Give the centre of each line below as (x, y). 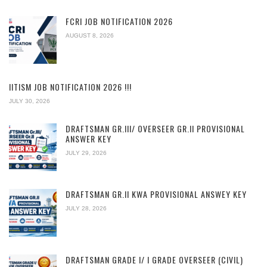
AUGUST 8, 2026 (90, 35)
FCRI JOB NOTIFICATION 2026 (119, 21)
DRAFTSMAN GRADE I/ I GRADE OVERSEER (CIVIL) (154, 259)
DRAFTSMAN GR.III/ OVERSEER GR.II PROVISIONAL (155, 128)
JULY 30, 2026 (30, 101)
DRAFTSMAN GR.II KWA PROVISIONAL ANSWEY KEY (156, 194)
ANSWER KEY (89, 138)
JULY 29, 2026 (86, 153)
